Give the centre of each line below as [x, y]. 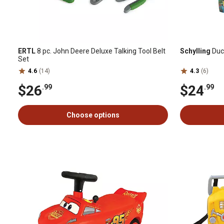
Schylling [195, 51]
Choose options [93, 115]
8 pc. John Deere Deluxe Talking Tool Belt [100, 51]
